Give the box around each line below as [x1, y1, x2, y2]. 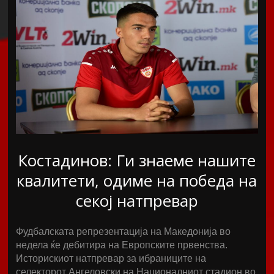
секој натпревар [75, 190, 198, 212]
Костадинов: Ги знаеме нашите [18, 149, 256, 171]
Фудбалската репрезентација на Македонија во [16, 226, 231, 237]
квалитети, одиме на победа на [17, 169, 257, 191]
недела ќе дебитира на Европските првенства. [16, 240, 228, 250]
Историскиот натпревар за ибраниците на [16, 253, 207, 264]
